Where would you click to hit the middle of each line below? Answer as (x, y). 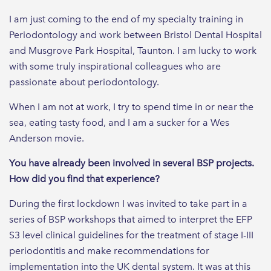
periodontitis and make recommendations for (109, 250)
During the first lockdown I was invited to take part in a (128, 203)
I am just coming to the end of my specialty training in (126, 19)
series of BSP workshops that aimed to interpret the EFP (131, 219)
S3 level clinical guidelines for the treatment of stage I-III (131, 235)
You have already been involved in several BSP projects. (132, 163)
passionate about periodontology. (84, 82)
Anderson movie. (47, 138)
